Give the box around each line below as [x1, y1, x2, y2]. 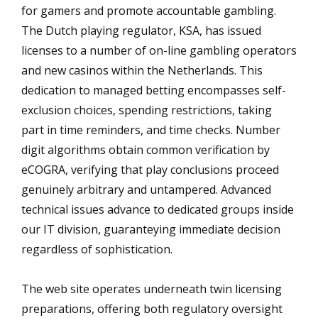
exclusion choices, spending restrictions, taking [21, 102, 272, 118]
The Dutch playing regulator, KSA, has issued [21, 22, 261, 38]
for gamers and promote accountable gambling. [21, 2, 276, 18]
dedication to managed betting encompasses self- [21, 82, 286, 98]
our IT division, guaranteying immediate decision [21, 221, 280, 237]
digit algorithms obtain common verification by [21, 141, 270, 158]
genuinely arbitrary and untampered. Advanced [21, 181, 271, 197]
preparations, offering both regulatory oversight [21, 300, 283, 317]
